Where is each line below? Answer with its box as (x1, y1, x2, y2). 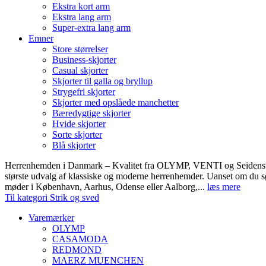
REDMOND (52, 245, 102, 255)
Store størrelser (52, 44, 108, 54)
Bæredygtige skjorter (52, 108, 131, 118)
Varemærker (28, 213, 74, 223)
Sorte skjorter (52, 129, 102, 140)
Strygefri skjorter (52, 87, 115, 97)
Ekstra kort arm (52, 1, 110, 11)
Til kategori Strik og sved (5, 192, 99, 202)
